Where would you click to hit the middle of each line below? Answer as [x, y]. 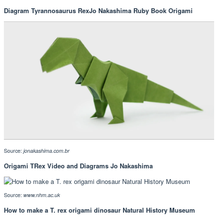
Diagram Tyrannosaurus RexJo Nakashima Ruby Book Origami [98, 11]
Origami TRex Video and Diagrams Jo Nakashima [78, 166]
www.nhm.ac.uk [42, 195]
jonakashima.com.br [46, 151]
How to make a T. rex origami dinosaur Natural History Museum [100, 210]
